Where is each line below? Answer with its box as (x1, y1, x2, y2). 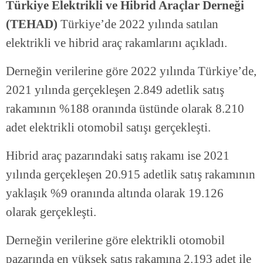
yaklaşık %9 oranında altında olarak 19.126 (6, 186, 224, 201)
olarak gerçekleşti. (6, 205, 96, 220)
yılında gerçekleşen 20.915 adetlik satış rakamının (6, 167, 255, 182)
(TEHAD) (6, 17, 58, 32)
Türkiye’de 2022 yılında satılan (58, 17, 218, 32)
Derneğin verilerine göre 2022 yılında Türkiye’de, (6, 64, 257, 79)
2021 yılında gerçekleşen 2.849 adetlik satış (6, 83, 224, 97)
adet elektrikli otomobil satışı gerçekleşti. (6, 120, 211, 135)
